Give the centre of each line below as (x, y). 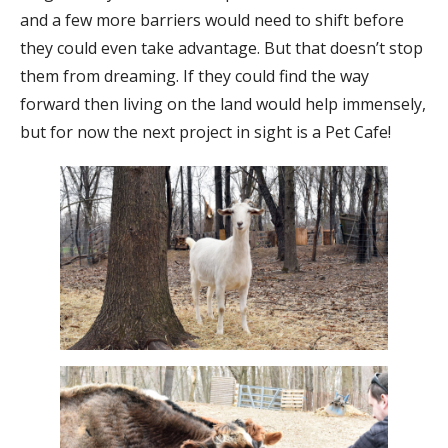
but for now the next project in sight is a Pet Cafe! (205, 131)
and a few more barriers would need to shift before (212, 19)
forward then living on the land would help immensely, (223, 103)
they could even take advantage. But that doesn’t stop (221, 47)
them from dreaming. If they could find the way (194, 75)
